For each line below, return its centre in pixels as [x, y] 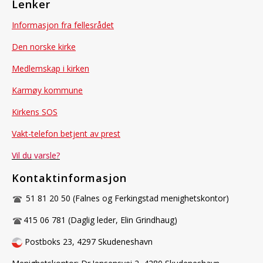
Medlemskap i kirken [50, 68]
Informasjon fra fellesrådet [63, 25]
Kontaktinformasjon [69, 178]
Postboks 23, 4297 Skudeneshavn [87, 242]
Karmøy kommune [47, 90]
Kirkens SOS [35, 112]
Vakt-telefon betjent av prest [66, 133]
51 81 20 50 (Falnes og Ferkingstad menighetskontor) [126, 198]
